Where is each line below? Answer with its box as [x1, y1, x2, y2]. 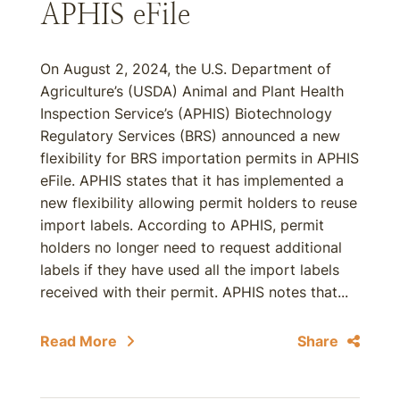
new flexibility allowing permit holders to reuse [40, 194, 357, 212]
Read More [40, 332, 117, 350]
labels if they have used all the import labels [40, 261, 339, 279]
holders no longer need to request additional [40, 238, 342, 256]
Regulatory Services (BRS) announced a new [40, 127, 340, 145]
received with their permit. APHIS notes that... [40, 283, 348, 301]
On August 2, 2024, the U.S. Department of [40, 60, 331, 78]
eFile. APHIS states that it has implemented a [40, 171, 344, 189]
